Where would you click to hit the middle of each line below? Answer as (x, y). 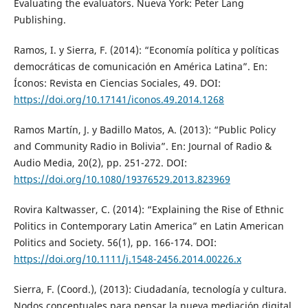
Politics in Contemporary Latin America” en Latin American (148, 226)
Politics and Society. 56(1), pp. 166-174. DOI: (115, 243)
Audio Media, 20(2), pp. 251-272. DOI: (100, 163)
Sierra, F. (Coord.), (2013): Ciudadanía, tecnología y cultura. (150, 289)
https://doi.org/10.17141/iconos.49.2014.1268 (119, 100)
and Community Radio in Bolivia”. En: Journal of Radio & (142, 146)
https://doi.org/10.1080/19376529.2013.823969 (122, 179)
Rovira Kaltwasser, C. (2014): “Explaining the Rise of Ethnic (148, 210)
